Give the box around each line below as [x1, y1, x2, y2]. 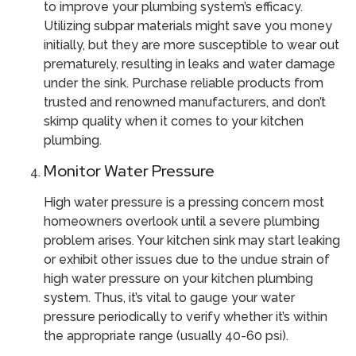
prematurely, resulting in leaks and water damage [44, 56, 335, 72]
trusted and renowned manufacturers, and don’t [44, 94, 326, 110]
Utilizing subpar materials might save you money [44, 17, 332, 33]
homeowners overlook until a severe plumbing [44, 214, 319, 230]
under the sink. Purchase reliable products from [44, 75, 323, 91]
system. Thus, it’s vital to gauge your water [44, 290, 295, 306]
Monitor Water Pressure [44, 161, 215, 182]
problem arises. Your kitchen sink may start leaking [44, 233, 340, 249]
